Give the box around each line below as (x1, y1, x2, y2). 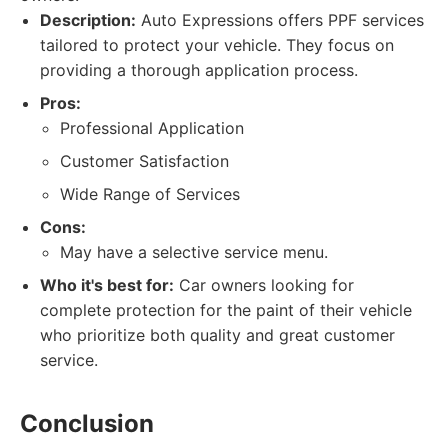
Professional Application (60, 118, 244, 138)
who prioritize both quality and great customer (40, 325, 395, 345)
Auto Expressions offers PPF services (136, 10, 424, 30)
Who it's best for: (40, 275, 174, 295)
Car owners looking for (174, 275, 354, 295)
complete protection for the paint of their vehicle (40, 300, 412, 320)
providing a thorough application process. (40, 60, 358, 80)
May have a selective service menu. (60, 242, 328, 262)
